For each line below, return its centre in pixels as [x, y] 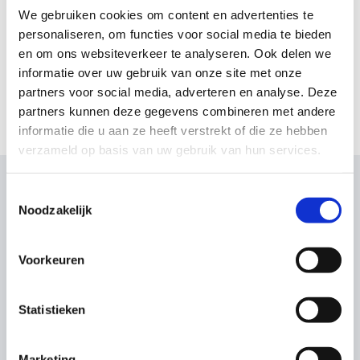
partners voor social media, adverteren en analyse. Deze [178, 92]
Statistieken [52, 309]
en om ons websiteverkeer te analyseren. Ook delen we [175, 53]
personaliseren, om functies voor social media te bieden [175, 34]
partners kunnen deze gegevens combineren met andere [177, 111]
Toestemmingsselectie [65, 194]
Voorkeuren [51, 260]
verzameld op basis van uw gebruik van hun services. [170, 149]
